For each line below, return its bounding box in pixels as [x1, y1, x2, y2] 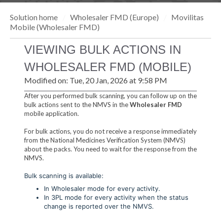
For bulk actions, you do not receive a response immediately [24, 127, 197, 135]
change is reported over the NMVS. [43, 202, 154, 210]
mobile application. [24, 109, 79, 117]
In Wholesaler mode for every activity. [43, 184, 160, 192]
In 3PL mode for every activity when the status [43, 193, 188, 201]
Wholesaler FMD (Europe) [70, 12, 159, 22]
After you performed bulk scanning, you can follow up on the [24, 91, 197, 100]
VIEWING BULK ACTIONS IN [24, 43, 181, 57]
